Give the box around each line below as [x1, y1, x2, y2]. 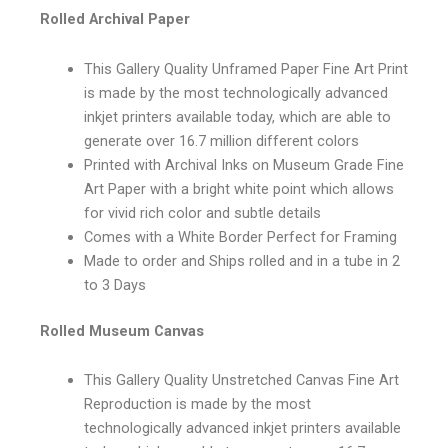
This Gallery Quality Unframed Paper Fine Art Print [83, 59, 408, 78]
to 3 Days [83, 275, 146, 294]
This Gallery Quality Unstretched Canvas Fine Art [83, 371, 399, 390]
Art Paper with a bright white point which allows [83, 179, 394, 198]
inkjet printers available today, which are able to [83, 107, 391, 126]
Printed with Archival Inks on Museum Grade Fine [83, 155, 404, 174]
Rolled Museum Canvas [40, 321, 204, 340]
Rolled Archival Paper [40, 10, 190, 29]
